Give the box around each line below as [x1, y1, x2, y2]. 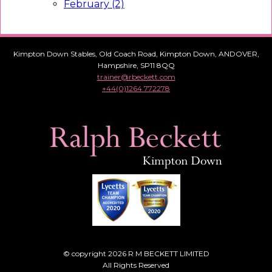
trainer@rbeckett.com [97, 72, 175, 82]
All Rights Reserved [103, 260, 169, 270]
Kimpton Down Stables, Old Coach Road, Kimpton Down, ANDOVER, [13, 49, 259, 59]
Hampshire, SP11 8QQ [97, 61, 175, 70]
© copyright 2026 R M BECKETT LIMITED [63, 249, 209, 259]
